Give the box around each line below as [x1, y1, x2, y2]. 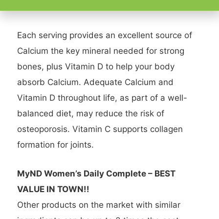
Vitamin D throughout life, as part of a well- [17, 92, 187, 103]
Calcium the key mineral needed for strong [17, 45, 184, 56]
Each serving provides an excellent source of [17, 30, 192, 40]
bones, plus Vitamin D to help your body [17, 61, 175, 71]
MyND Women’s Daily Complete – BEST [17, 169, 175, 179]
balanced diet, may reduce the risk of [17, 108, 164, 118]
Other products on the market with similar [17, 200, 180, 210]
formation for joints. [17, 139, 94, 150]
